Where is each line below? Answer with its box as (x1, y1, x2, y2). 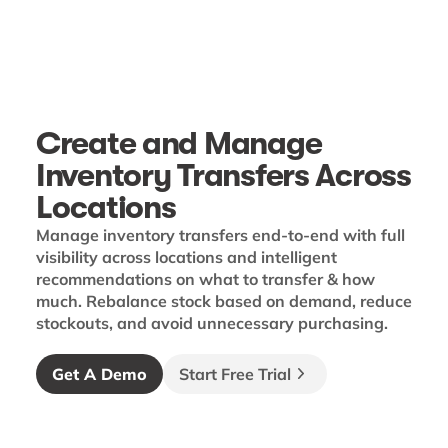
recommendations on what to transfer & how (36, 269, 375, 289)
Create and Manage (36, 125, 322, 162)
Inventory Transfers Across (36, 157, 411, 194)
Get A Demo (52, 364, 147, 384)
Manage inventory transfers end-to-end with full (36, 225, 405, 245)
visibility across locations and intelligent (36, 247, 337, 267)
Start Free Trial (179, 364, 291, 384)
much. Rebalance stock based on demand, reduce (36, 291, 412, 311)
